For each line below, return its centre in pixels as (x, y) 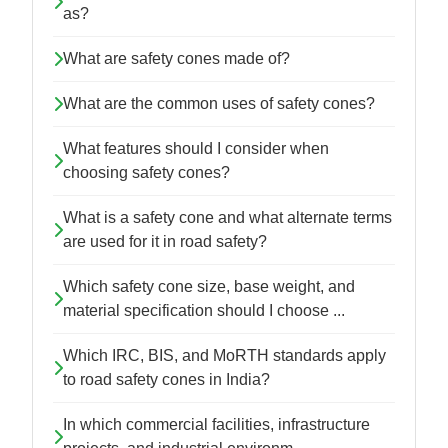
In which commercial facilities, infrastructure (216, 425)
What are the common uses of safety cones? (219, 104)
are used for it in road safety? (165, 242)
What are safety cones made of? (176, 59)
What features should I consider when (196, 149)
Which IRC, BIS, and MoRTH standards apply (224, 356)
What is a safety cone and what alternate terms (227, 218)
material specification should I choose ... (204, 311)
